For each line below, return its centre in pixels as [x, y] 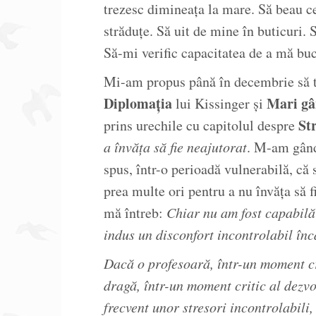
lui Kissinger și [219, 103]
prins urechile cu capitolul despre [201, 125]
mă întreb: [135, 213]
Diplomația [138, 103]
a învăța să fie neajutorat [175, 147]
